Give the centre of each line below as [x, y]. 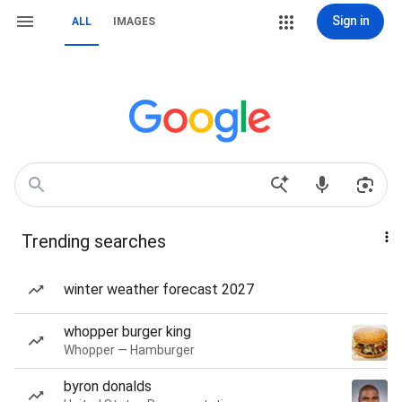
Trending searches [94, 241]
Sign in [350, 21]
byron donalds [108, 386]
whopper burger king [127, 332]
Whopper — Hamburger [129, 350]
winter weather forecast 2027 [159, 289]
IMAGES [134, 22]
